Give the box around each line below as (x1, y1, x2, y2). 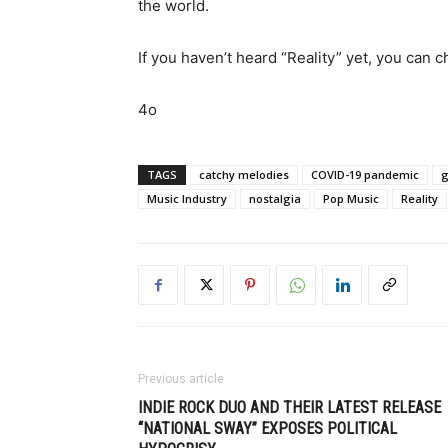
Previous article (138, 372, 224, 386)
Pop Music (323, 191, 379, 206)
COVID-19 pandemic (311, 167, 419, 182)
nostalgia (249, 191, 301, 206)
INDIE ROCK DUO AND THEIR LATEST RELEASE (138, 398, 441, 417)
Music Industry (147, 191, 227, 206)
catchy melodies (199, 167, 289, 182)
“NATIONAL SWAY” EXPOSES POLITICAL (138, 419, 397, 438)
